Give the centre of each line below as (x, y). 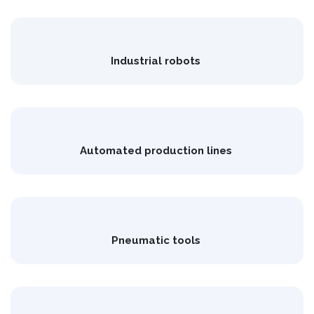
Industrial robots (157, 61)
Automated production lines (157, 151)
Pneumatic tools (157, 241)
